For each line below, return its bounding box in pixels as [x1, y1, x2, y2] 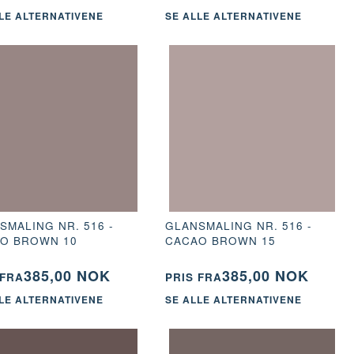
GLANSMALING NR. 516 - [164, 217, 312, 233]
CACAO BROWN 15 [164, 232, 276, 248]
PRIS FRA [164, 269, 222, 284]
